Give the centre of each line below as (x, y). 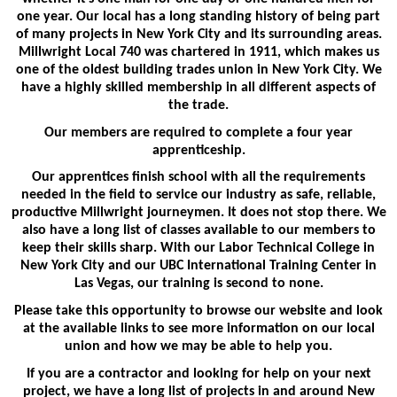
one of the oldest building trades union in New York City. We (198, 70)
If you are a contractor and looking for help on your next (198, 374)
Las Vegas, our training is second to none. (198, 284)
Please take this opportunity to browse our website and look (198, 311)
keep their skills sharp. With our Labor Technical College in (198, 249)
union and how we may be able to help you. (198, 347)
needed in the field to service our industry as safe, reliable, (198, 195)
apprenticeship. (198, 150)
